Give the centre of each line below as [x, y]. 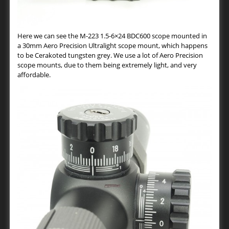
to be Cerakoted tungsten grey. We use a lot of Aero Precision [110, 55]
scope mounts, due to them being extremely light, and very [107, 65]
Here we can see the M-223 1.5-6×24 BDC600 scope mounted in [112, 36]
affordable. [34, 74]
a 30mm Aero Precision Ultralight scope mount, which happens [112, 45]
